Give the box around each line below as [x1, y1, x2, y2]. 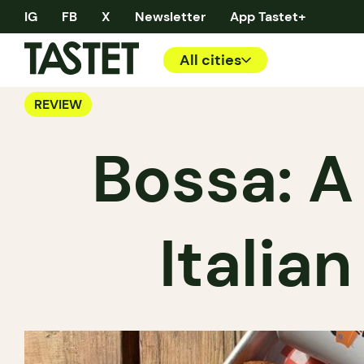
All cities [180, 50, 241, 70]
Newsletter [135, 7, 206, 25]
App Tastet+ [230, 7, 306, 25]
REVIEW [34, 96, 82, 113]
